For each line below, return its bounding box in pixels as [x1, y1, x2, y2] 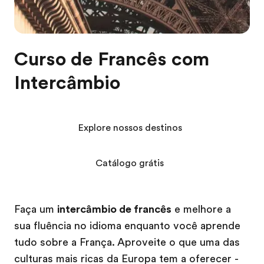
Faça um [14, 203, 57, 215]
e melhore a [171, 203, 231, 215]
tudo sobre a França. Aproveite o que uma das [14, 236, 240, 248]
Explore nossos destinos [77, 123, 182, 133]
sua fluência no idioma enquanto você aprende [14, 220, 240, 232]
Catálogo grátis [95, 158, 164, 169]
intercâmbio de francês [57, 203, 171, 215]
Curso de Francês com [14, 48, 209, 70]
